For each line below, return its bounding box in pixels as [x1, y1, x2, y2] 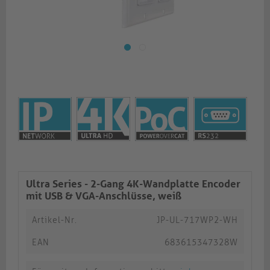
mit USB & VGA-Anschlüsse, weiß [26, 190, 181, 202]
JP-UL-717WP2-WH [157, 215, 238, 226]
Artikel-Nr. [32, 215, 77, 226]
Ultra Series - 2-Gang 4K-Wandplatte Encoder [26, 178, 240, 190]
